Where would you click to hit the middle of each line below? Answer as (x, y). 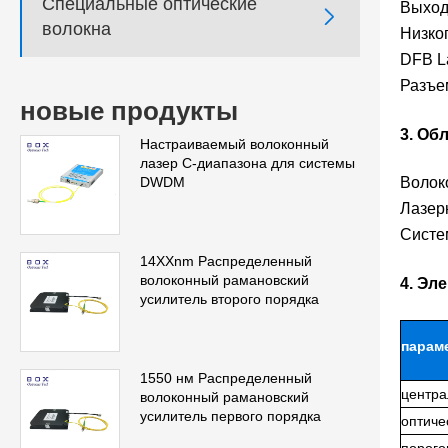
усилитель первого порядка (230, 416)
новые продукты (129, 111)
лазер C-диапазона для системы (247, 163)
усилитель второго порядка (229, 299)
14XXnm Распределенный (226, 261)
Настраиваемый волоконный (234, 144)
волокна (76, 29)
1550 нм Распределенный (226, 378)
